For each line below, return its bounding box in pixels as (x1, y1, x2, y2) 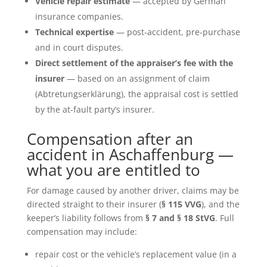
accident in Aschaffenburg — (26, 143, 234, 165)
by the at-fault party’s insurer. (35, 103, 154, 115)
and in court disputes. (35, 41, 123, 53)
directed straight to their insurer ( (26, 198, 162, 210)
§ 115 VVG (161, 198, 201, 210)
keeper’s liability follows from (26, 212, 145, 223)
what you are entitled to (26, 159, 200, 181)
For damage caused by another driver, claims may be (26, 184, 239, 196)
